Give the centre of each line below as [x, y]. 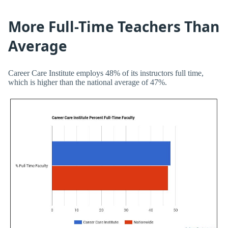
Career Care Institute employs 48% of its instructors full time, [106, 73]
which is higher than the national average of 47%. [88, 82]
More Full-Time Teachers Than [114, 27]
